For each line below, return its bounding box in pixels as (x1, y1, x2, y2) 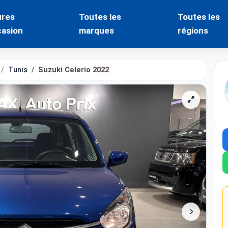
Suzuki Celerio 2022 (38, 66, 109, 74)
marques (79, 25, 115, 36)
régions (177, 25, 208, 36)
